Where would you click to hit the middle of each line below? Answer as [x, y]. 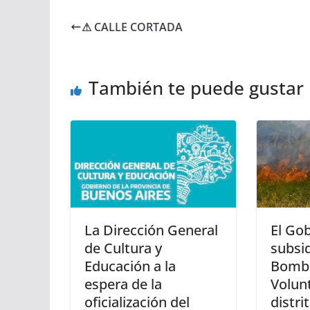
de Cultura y [123, 248]
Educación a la [130, 266]
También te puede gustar [196, 88]
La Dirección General [151, 230]
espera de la [123, 284]
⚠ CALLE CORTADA [132, 27]
